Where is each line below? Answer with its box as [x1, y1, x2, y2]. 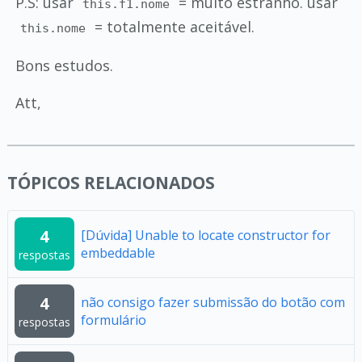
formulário [80, 311, 146, 329]
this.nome [20, 21, 86, 36]
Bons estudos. [15, 56, 113, 75]
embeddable [80, 244, 155, 262]
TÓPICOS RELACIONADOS [6, 171, 215, 194]
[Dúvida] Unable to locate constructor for [80, 226, 330, 244]
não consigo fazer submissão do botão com [80, 293, 345, 311]
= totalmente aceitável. [90, 17, 255, 36]
